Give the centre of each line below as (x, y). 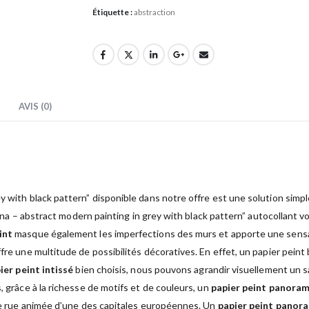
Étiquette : (113, 12)
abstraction (154, 12)
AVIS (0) (35, 106)
